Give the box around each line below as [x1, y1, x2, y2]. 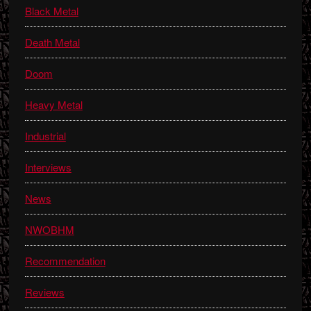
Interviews [24, 160, 72, 174]
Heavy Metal [24, 97, 83, 112]
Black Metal [24, 3, 78, 18]
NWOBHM [24, 222, 74, 237]
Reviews [24, 285, 65, 299]
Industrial [24, 128, 66, 143]
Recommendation [24, 253, 106, 268]
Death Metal [24, 35, 80, 49]
